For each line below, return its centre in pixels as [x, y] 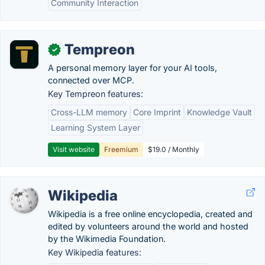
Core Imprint [157, 112]
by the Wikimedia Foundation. [107, 239]
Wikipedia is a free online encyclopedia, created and [150, 214]
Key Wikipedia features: [95, 252]
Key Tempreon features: [96, 94]
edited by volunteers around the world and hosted [148, 226]
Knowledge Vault [219, 112]
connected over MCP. [91, 80]
